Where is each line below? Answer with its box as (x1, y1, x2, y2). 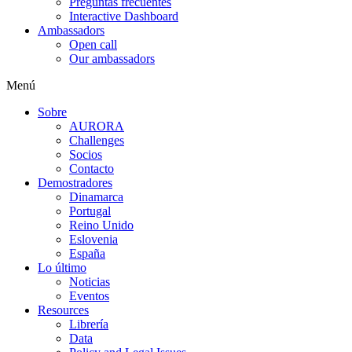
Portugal (69, 204, 111, 218)
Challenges (69, 134, 124, 147)
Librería (69, 317, 108, 331)
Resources (38, 303, 89, 317)
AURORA (69, 119, 124, 133)
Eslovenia (69, 233, 118, 246)
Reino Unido (69, 218, 134, 232)
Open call (69, 38, 117, 51)
